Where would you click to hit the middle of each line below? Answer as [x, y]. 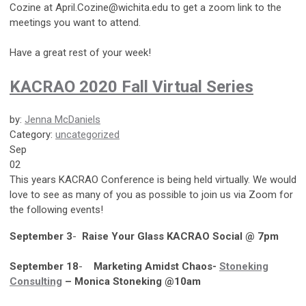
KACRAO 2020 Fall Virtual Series [131, 86]
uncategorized [87, 134]
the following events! [56, 209]
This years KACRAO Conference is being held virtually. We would [153, 179]
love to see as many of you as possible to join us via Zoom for [151, 194]
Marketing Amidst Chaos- [156, 266]
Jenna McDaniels [62, 119]
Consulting [36, 281]
